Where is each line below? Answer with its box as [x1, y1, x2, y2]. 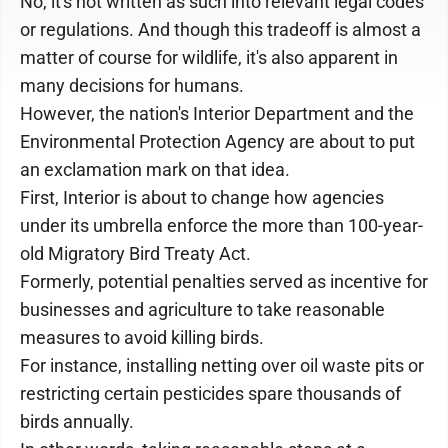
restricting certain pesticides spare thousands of [20, 383, 401, 404]
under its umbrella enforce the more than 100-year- [20, 215, 423, 236]
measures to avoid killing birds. [20, 327, 264, 348]
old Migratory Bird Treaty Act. [20, 243, 251, 264]
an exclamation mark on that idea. [20, 159, 290, 180]
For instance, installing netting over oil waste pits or [20, 355, 424, 376]
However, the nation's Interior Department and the [20, 103, 414, 124]
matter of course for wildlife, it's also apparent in [20, 47, 398, 68]
